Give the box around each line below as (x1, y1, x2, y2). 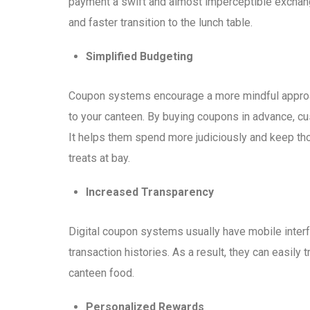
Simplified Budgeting (86, 50, 194, 64)
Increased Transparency (86, 185, 215, 199)
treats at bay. (69, 152, 130, 165)
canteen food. (69, 266, 134, 280)
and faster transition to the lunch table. (69, 16, 253, 30)
